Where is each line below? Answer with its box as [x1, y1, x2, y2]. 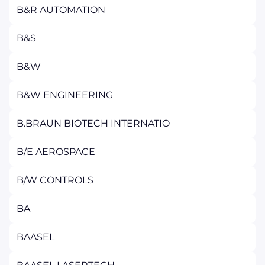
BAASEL [17, 231, 54, 243]
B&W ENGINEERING [17, 89, 113, 101]
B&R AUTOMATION [17, 4, 105, 15]
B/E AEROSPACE [17, 146, 95, 157]
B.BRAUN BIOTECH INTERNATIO [17, 118, 170, 129]
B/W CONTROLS [17, 174, 93, 186]
